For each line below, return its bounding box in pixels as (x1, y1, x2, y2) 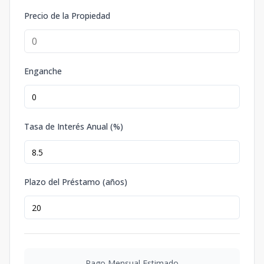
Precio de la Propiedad (24, 10, 110, 21)
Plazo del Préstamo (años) (24, 176, 127, 187)
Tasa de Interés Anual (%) (24, 121, 123, 132)
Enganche (24, 65, 62, 77)
